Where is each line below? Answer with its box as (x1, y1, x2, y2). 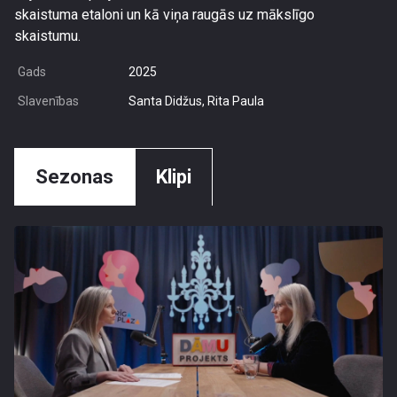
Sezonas (35, 166, 113, 188)
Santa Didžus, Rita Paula (128, 94, 264, 108)
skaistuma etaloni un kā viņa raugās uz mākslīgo (14, 6, 315, 23)
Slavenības (18, 94, 79, 108)
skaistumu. (14, 27, 81, 44)
